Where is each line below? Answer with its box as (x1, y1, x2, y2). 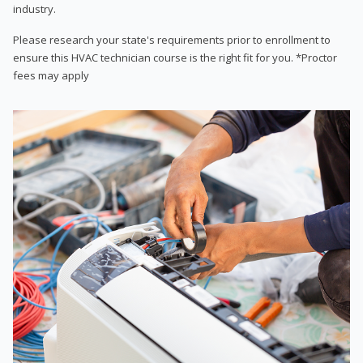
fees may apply (13, 67, 89, 83)
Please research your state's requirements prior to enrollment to (13, 32, 331, 47)
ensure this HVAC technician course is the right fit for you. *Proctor (13, 49, 337, 65)
